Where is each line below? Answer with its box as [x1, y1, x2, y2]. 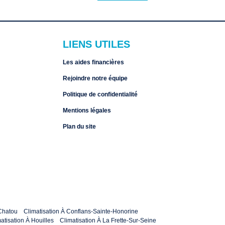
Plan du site [62, 123, 96, 130]
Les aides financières [62, 59, 124, 66]
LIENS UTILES [62, 39, 130, 50]
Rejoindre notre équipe [62, 75, 128, 82]
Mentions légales [62, 107, 111, 114]
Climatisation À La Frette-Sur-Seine [60, 216, 156, 224]
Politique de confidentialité [62, 91, 138, 98]
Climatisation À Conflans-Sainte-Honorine [24, 207, 138, 215]
